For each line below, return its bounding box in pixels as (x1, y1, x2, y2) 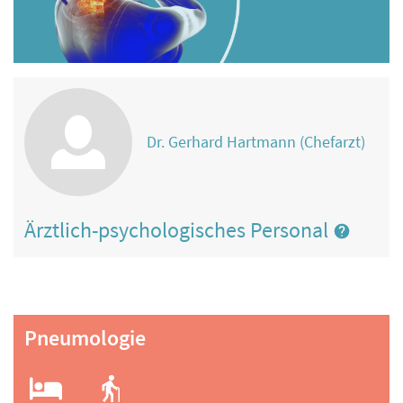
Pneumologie (24, 324, 146, 354)
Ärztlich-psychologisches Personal (24, 215, 333, 244)
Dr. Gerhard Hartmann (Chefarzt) (147, 131, 365, 153)
